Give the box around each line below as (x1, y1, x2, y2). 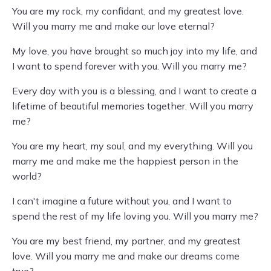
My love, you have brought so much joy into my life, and (12, 45, 257, 57)
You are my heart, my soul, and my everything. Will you (12, 140, 253, 152)
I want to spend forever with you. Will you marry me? (12, 60, 247, 72)
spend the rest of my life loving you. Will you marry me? (12, 210, 258, 222)
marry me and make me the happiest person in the (12, 155, 238, 167)
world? (12, 170, 42, 182)
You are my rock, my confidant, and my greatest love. (12, 5, 244, 17)
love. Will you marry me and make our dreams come (12, 250, 240, 262)
